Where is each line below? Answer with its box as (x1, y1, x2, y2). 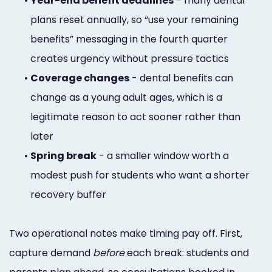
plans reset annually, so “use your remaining (30, 12, 239, 27)
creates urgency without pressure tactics (30, 51, 229, 66)
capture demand (9, 245, 93, 260)
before (93, 245, 124, 260)
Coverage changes (30, 70, 129, 85)
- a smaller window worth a (97, 148, 229, 163)
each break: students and (124, 245, 249, 260)
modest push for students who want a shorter (30, 168, 250, 182)
